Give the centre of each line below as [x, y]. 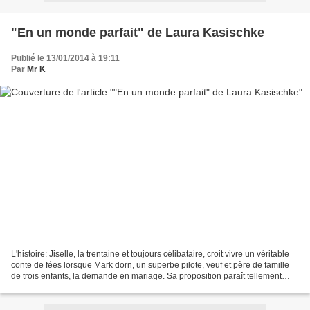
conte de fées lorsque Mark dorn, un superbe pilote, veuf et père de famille [150, 265]
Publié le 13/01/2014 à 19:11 [65, 58]
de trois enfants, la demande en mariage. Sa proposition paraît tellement [146, 276]
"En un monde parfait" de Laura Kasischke [138, 32]
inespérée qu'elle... [47, 288]
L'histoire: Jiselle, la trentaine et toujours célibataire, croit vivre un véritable [150, 254]
